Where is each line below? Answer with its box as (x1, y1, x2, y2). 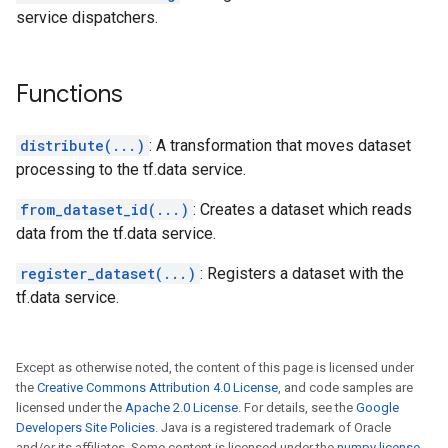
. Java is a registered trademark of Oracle (155, 420, 391, 435)
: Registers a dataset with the (200, 264, 404, 283)
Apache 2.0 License (125, 400, 238, 415)
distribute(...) (20, 136, 145, 155)
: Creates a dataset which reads (193, 200, 412, 219)
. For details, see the (238, 400, 356, 415)
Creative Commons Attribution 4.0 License (37, 380, 278, 395)
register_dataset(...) (20, 264, 196, 283)
